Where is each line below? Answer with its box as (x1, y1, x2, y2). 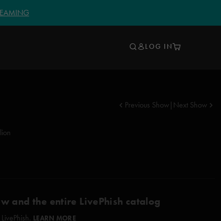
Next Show (173, 100, 207, 110)
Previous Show (125, 100, 169, 110)
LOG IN (145, 42, 173, 51)
